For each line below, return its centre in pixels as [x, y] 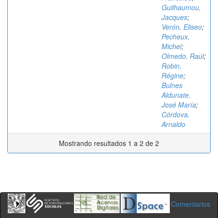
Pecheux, [176, 36]
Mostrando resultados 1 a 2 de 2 [109, 143]
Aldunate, [176, 95]
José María [179, 105]
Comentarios [191, 204]
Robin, [172, 66]
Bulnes [172, 85]
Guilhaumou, [181, 7]
